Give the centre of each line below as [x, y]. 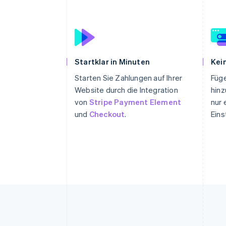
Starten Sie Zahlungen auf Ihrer [129, 78]
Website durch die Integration [126, 90]
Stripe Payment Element [135, 102]
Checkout [107, 114]
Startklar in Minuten [112, 62]
